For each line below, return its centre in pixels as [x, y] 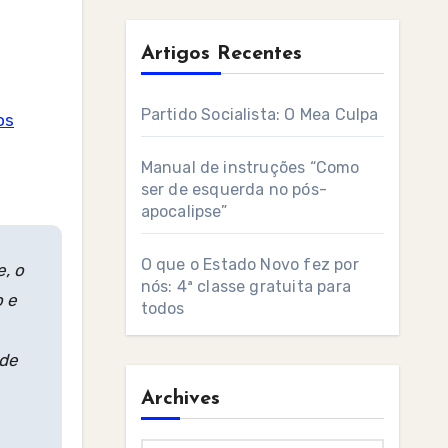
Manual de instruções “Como [250, 167]
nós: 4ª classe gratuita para [246, 286]
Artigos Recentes [221, 54]
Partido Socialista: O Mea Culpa [259, 114]
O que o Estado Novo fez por [249, 264]
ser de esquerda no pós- [234, 189]
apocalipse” [183, 211]
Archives [180, 399]
